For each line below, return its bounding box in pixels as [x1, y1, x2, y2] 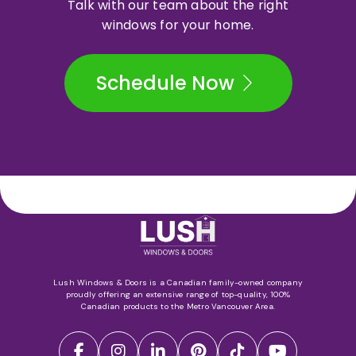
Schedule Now [95, 70, 234, 97]
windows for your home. [102, 16, 254, 35]
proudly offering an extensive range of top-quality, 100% [65, 289, 291, 300]
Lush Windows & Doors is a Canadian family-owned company [52, 277, 303, 288]
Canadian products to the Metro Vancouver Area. [80, 301, 276, 312]
